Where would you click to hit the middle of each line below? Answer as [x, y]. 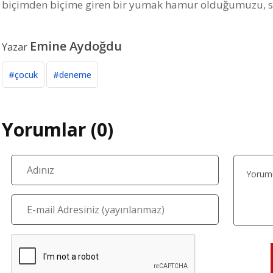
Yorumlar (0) [58, 130]
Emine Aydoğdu [76, 46]
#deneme [72, 75]
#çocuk [23, 75]
